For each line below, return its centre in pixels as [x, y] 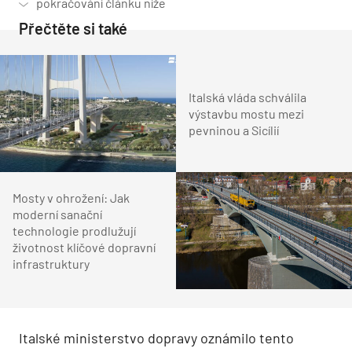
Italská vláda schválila [247, 97]
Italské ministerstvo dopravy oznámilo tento [156, 338]
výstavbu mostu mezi [246, 113]
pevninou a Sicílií [234, 130]
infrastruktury [51, 264]
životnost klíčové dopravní [84, 247]
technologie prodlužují [74, 231]
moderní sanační [57, 214]
